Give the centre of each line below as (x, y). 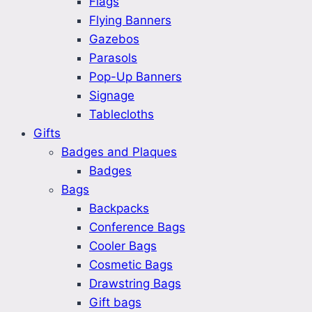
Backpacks (119, 209)
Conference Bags (137, 227)
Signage (112, 96)
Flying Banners (130, 21)
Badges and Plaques (119, 152)
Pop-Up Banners (135, 77)
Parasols (113, 58)
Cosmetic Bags (131, 265)
